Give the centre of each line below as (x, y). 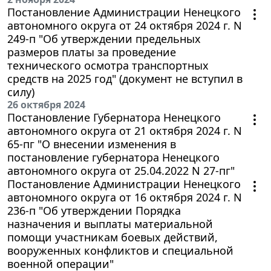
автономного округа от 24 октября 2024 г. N (125, 25)
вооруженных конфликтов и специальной (120, 250)
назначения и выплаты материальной (110, 224)
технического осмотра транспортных (108, 65)
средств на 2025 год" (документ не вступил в (125, 78)
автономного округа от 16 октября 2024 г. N (125, 197)
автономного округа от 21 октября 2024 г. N (125, 130)
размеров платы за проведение (92, 52)
